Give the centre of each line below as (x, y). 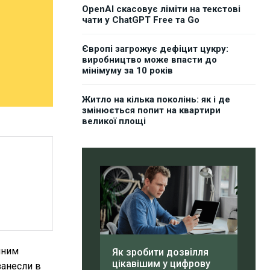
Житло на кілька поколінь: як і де (156, 100)
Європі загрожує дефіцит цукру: (155, 49)
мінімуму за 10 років (127, 71)
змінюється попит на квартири (151, 111)
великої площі (114, 121)
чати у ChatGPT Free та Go (141, 20)
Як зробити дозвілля (160, 253)
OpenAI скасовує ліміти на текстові (161, 9)
